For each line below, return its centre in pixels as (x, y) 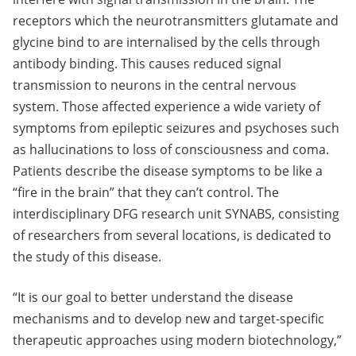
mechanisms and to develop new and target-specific (168, 319)
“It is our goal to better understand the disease (153, 298)
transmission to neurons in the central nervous (155, 85)
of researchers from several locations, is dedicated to (172, 236)
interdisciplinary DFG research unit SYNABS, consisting (176, 214)
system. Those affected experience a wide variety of (166, 107)
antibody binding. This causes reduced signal (147, 64)
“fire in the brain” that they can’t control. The (146, 193)
